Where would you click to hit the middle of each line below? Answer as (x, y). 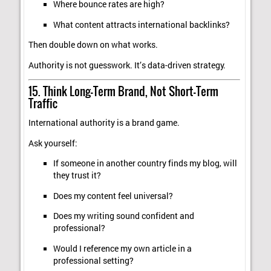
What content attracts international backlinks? (141, 24)
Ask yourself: (53, 143)
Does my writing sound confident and (123, 216)
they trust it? (77, 176)
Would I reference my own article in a (122, 248)
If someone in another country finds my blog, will (145, 164)
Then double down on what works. (93, 45)
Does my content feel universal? (113, 196)
